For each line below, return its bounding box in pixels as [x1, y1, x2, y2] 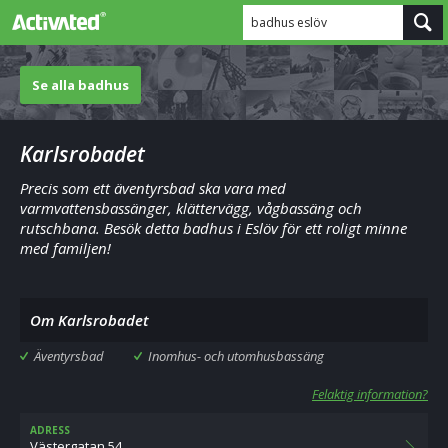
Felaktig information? [312, 385, 428, 403]
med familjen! [20, 238, 111, 258]
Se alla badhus [32, 76, 129, 94]
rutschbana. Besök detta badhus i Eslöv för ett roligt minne [20, 218, 407, 238]
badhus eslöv [251, 14, 327, 31]
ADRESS [30, 423, 70, 437]
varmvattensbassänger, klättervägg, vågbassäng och [20, 198, 362, 218]
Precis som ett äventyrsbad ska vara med [20, 178, 286, 198]
